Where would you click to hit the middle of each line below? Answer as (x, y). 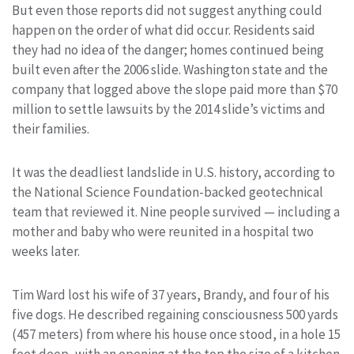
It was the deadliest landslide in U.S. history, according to (173, 172)
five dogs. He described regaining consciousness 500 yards (175, 314)
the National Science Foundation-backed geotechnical (168, 192)
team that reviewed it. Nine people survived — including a (176, 211)
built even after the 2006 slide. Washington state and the (170, 69)
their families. (51, 128)
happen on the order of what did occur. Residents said (164, 30)
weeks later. (46, 251)
